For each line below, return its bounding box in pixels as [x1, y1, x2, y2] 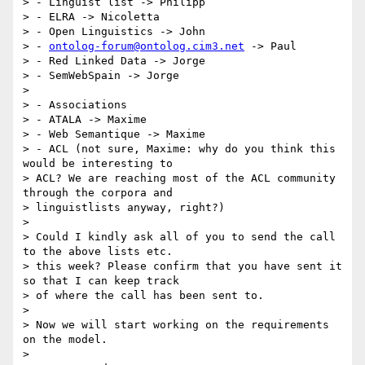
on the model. [23, 333, 108, 346]
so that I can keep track [23, 275, 179, 288]
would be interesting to [23, 157, 173, 170]
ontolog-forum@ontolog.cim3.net [49, 40, 244, 53]
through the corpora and [23, 187, 173, 200]
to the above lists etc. [23, 245, 173, 258]
